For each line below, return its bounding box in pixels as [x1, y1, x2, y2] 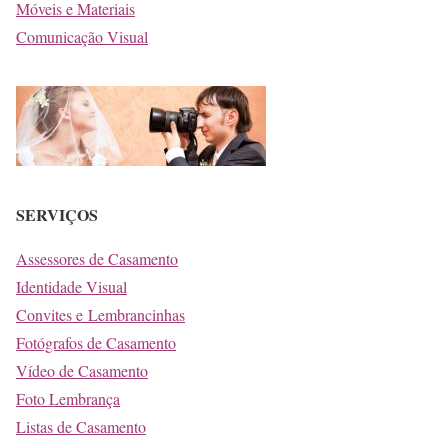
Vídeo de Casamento [16, 359, 148, 381]
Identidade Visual [16, 275, 127, 297]
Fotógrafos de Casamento [16, 331, 176, 353]
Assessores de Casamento [16, 247, 178, 269]
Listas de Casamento [16, 415, 146, 437]
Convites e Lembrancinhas [16, 303, 185, 325]
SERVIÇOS [16, 202, 98, 226]
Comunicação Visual [16, 25, 148, 47]
